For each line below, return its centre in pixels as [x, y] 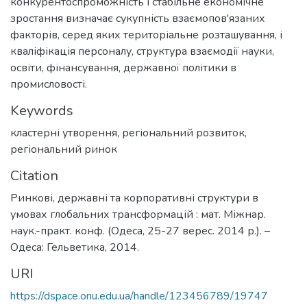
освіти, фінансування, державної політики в [123, 67]
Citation [34, 175]
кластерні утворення [64, 133]
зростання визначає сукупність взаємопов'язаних [138, 18]
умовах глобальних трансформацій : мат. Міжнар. [138, 214]
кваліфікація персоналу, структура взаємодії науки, [142, 51]
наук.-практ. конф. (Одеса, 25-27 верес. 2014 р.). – [140, 231]
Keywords [42, 110]
